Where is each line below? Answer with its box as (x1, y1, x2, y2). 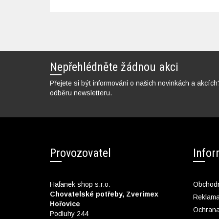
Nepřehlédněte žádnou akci (50, 60, 178, 74)
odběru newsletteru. (50, 88, 112, 97)
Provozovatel (50, 146, 111, 160)
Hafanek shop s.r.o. (50, 180, 110, 188)
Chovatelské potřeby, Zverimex (50, 190, 158, 198)
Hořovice (50, 199, 80, 208)
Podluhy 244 (50, 209, 88, 218)
